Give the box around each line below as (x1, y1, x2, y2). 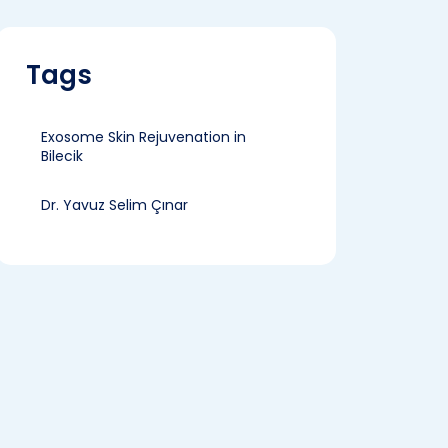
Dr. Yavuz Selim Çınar (41, 195, 188, 215)
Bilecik (41, 146, 83, 166)
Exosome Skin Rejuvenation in (41, 127, 246, 147)
